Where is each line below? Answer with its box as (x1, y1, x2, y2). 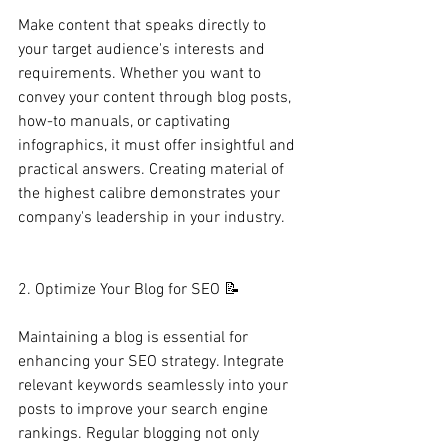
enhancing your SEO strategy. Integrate (18, 352, 288, 372)
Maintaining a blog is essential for (18, 328, 252, 348)
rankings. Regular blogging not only (18, 424, 263, 444)
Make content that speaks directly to (18, 16, 270, 36)
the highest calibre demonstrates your (18, 184, 284, 204)
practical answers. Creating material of (18, 160, 288, 180)
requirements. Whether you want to (18, 64, 265, 84)
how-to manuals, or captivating (18, 112, 234, 132)
